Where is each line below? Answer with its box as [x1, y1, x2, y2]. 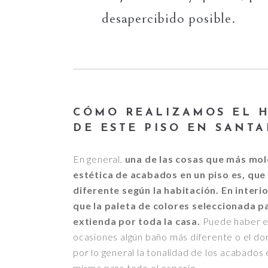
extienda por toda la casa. [73, 215, 200, 227]
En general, [73, 153, 123, 165]
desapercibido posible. [102, 9, 236, 27]
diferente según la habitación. [73, 184, 220, 196]
